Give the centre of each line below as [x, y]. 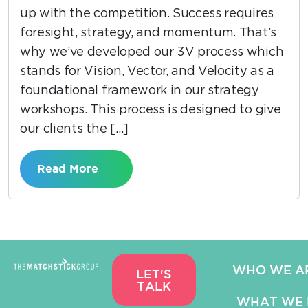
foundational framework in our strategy [140, 91]
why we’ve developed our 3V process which [152, 53]
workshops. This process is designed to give [151, 110]
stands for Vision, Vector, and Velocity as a [147, 72]
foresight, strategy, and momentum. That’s [148, 33]
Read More [69, 169]
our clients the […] [74, 130]
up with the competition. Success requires [147, 14]
